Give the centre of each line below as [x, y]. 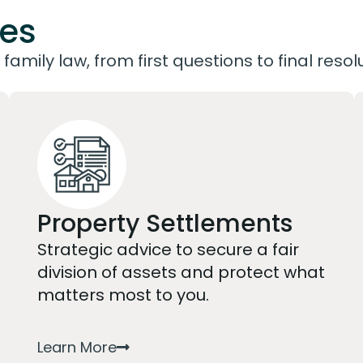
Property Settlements [164, 224]
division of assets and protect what [181, 272]
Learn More [77, 347]
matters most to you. [123, 295]
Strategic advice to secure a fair [168, 250]
